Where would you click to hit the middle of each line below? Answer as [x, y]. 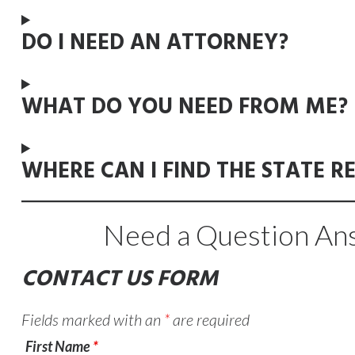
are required [209, 319]
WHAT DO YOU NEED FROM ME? [184, 107]
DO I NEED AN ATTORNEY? [155, 43]
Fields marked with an [92, 319]
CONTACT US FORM [119, 279]
